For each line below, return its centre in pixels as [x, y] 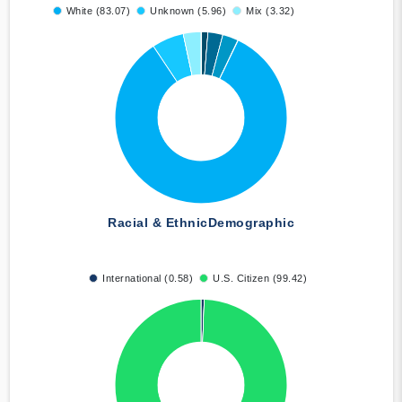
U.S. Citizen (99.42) [260, 279]
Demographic [251, 223]
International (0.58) [148, 279]
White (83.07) [98, 11]
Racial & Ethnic [158, 223]
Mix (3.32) [270, 11]
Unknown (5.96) [188, 11]
